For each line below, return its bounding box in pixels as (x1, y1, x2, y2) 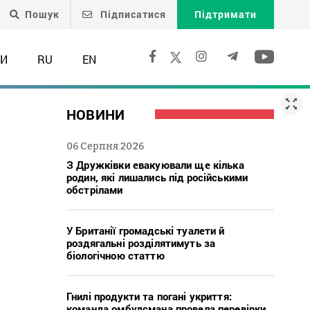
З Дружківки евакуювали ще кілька (66, 157, 244, 172)
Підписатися (98, 8, 166, 21)
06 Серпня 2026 (66, 139, 144, 152)
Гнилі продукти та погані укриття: (66, 289, 232, 303)
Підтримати (194, 8, 257, 21)
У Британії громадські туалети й (66, 223, 225, 237)
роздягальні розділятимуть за (66, 235, 216, 250)
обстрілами (66, 182, 126, 197)
